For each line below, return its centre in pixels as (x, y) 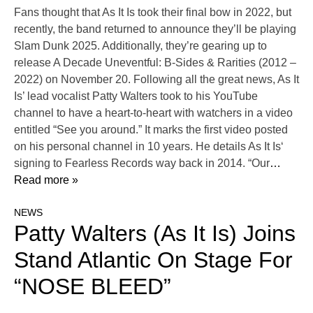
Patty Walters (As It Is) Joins (155, 234)
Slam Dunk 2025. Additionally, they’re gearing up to (140, 46)
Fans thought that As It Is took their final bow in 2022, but (153, 13)
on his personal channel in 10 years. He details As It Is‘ (149, 147)
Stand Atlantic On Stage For (153, 260)
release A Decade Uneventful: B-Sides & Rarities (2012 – (155, 63)
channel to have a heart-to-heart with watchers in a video (153, 113)
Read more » (46, 180)
